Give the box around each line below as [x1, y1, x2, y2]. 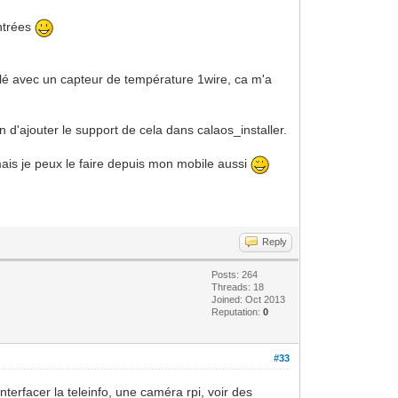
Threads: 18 [211, 281, 265, 292]
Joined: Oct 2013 [211, 293, 286, 305]
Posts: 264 [211, 268, 259, 280]
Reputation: [211, 306, 264, 317]
